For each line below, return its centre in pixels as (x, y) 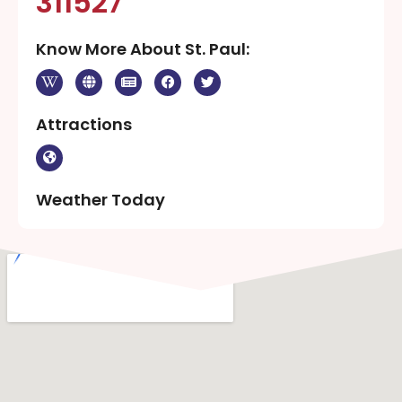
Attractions (84, 124)
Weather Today (100, 199)
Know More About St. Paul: (143, 48)
